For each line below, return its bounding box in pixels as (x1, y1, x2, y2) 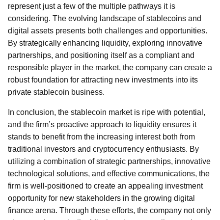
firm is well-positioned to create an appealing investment (8, 182, 203, 190)
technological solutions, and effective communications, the (8, 169, 210, 178)
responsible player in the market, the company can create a (8, 63, 212, 72)
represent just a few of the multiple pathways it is (8, 2, 175, 10)
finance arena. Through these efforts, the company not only (8, 206, 211, 215)
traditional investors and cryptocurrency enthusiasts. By (8, 145, 199, 153)
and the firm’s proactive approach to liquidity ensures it (8, 120, 196, 129)
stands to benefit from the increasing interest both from (8, 133, 195, 141)
